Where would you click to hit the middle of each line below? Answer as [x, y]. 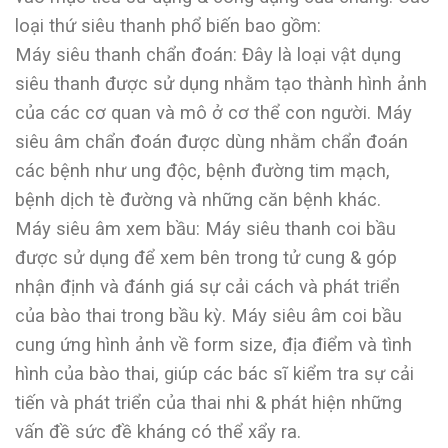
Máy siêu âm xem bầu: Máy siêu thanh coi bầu [205, 229]
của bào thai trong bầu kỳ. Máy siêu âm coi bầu [208, 316]
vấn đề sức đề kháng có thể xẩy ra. [158, 432]
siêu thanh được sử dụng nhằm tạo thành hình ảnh [221, 84]
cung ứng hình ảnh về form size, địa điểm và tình [213, 345]
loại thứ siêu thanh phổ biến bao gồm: [168, 26]
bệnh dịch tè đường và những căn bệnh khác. [198, 200]
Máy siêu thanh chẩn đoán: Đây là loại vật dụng [208, 55]
